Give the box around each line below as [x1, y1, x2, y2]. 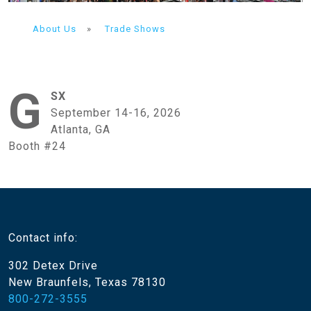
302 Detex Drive [8, 259, 98, 273]
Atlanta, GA [51, 123, 110, 137]
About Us [33, 23, 76, 34]
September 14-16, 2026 [51, 106, 181, 120]
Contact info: [8, 231, 78, 245]
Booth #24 [8, 140, 66, 153]
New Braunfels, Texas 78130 [8, 276, 166, 289]
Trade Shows [105, 23, 165, 34]
